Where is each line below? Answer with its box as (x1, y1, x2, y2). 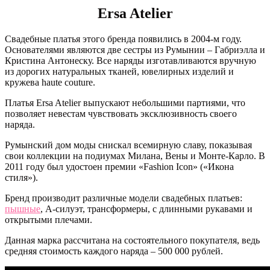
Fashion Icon (143, 161, 193, 172)
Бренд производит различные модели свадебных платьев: (5, 192, 242, 203)
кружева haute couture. (5, 77, 95, 87)
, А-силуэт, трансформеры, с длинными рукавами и (40, 203, 253, 214)
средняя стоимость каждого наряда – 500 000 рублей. (5, 245, 223, 256)
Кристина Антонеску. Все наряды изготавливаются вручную (5, 55, 256, 66)
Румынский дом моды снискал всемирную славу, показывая (5, 139, 252, 150)
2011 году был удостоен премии (5, 161, 139, 172)
